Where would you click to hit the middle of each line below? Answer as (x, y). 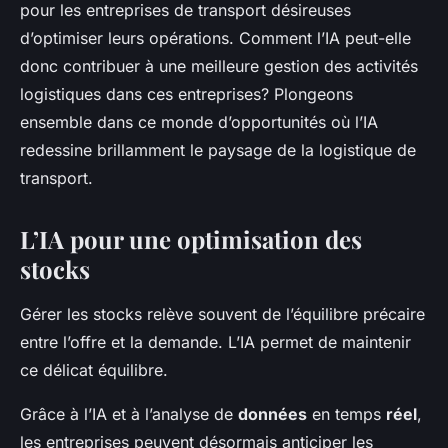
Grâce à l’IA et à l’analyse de (129, 414)
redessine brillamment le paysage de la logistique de (218, 150)
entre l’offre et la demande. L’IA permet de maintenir (215, 342)
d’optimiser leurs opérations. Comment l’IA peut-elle (215, 38)
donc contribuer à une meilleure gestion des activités (219, 66)
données (272, 414)
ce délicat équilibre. (94, 370)
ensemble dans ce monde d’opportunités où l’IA (199, 122)
